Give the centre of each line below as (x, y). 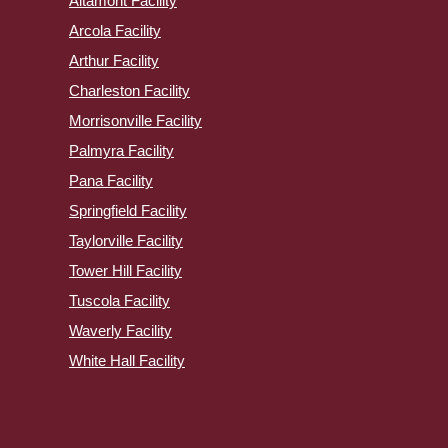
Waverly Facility (120, 331)
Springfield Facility (128, 211)
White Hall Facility (127, 361)
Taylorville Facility (126, 241)
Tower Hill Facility (125, 271)
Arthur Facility (114, 61)
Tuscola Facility (119, 301)
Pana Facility (111, 181)
